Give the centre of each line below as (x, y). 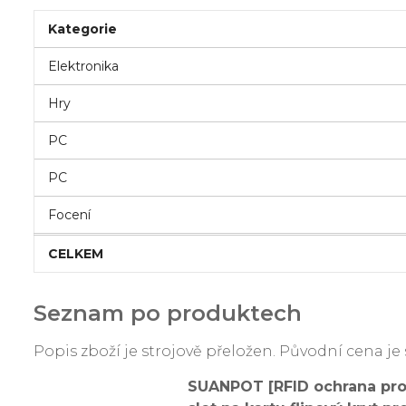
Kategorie (82, 29)
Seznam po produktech (168, 313)
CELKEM (76, 254)
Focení (69, 215)
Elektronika (83, 66)
